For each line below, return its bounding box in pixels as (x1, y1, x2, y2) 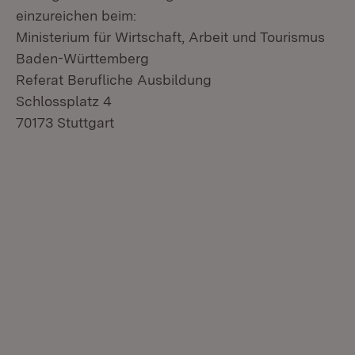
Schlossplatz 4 (16, 93, 112, 109)
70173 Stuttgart (16, 114, 114, 131)
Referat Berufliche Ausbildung (16, 71, 212, 88)
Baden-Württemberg (16, 50, 149, 67)
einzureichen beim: (16, 7, 136, 24)
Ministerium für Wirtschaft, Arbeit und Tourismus (16, 29, 325, 45)
